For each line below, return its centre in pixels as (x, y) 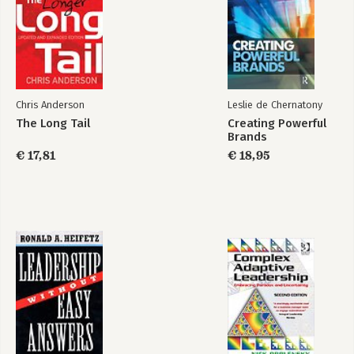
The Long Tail (53, 123)
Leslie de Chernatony (275, 105)
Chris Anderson (50, 105)
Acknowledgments (62, 19)
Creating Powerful (277, 123)
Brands (247, 137)
